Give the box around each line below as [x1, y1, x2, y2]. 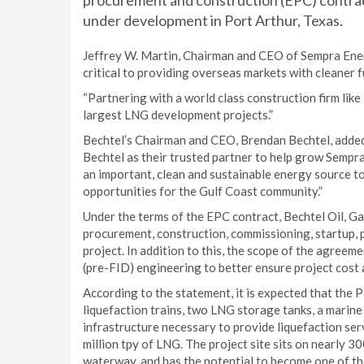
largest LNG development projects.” [83, 107, 273, 122]
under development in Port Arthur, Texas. [83, 11, 343, 29]
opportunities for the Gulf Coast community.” [83, 184, 323, 198]
